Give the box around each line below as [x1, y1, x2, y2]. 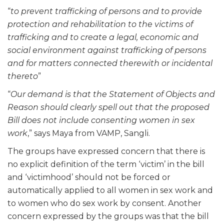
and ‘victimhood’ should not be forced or [7, 172, 170, 182]
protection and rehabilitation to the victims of [7, 19, 193, 29]
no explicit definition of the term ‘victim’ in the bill [7, 159, 204, 169]
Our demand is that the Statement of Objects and [10, 89, 215, 99]
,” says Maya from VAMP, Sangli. [27, 128, 150, 138]
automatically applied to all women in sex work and [7, 185, 213, 195]
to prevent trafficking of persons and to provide [10, 6, 202, 16]
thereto [7, 71, 38, 81]
